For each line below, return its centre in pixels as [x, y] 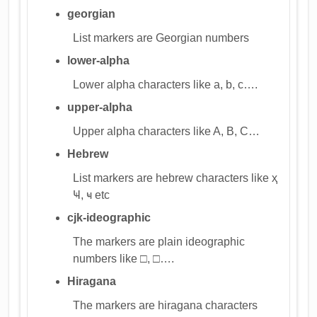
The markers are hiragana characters [166, 305]
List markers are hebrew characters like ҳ [175, 178]
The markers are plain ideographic [159, 241]
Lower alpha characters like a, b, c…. [166, 84]
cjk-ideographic [109, 217]
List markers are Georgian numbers [161, 38]
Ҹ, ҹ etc [92, 195]
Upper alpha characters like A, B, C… [167, 131]
